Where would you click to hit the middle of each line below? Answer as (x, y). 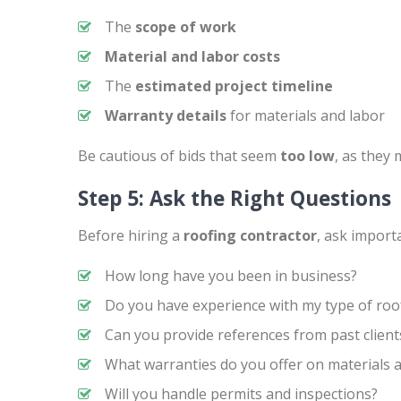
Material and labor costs (192, 56)
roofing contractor (250, 235)
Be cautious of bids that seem (179, 156)
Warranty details (166, 115)
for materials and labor (306, 115)
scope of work (186, 27)
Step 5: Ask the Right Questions (235, 198)
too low (307, 156)
